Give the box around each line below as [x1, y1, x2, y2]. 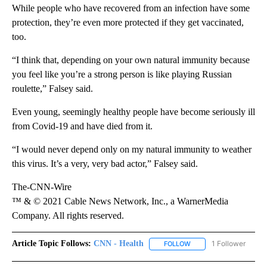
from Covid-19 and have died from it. [12, 121, 153, 132]
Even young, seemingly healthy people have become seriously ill [12, 107, 255, 117]
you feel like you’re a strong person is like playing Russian [12, 69, 232, 80]
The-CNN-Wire [12, 182, 72, 193]
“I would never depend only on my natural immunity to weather [12, 144, 252, 155]
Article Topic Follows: [12, 239, 91, 249]
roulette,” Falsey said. [12, 83, 93, 94]
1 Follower [212, 239, 246, 249]
